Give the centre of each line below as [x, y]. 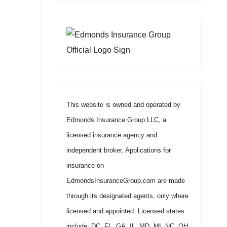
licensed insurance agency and [111, 135]
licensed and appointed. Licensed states [125, 211]
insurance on [85, 165]
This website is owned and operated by [123, 105]
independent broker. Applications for [118, 150]
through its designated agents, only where [127, 196]
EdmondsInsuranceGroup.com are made [125, 181]
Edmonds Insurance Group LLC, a [116, 120]
